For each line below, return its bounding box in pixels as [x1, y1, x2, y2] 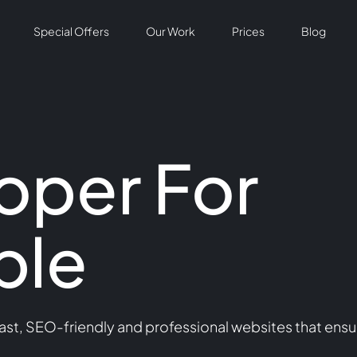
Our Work [145, 23, 195, 38]
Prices [231, 23, 265, 38]
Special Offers [33, 23, 109, 38]
